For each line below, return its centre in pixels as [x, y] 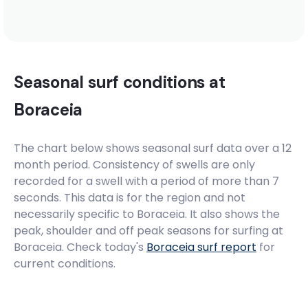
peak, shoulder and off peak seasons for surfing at [148, 231]
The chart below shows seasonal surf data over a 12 [153, 148]
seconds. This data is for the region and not [130, 198]
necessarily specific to [75, 214]
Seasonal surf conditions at [120, 82]
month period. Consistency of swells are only [134, 165]
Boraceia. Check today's [80, 247]
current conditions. [65, 264]
